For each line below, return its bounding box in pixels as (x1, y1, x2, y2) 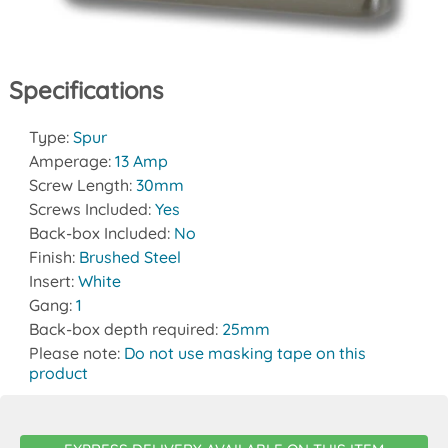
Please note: (28, 343, 124, 364)
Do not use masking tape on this (123, 343, 366, 364)
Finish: (28, 247, 79, 268)
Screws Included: (28, 199, 155, 220)
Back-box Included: (28, 223, 174, 244)
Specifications (8, 75, 163, 106)
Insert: (28, 271, 78, 292)
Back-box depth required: (28, 319, 222, 340)
